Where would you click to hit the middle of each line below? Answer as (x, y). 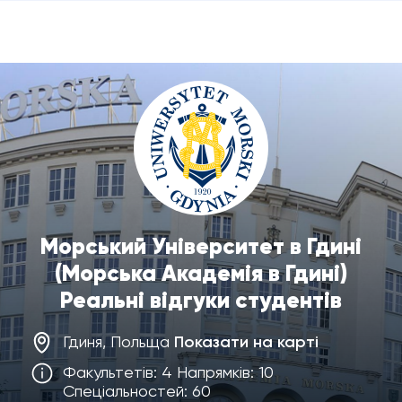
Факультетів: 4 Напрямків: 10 (168, 372)
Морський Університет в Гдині (201, 246)
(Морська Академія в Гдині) (201, 273)
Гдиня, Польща (118, 341)
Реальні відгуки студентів (201, 300)
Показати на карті (246, 342)
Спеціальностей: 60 (137, 391)
